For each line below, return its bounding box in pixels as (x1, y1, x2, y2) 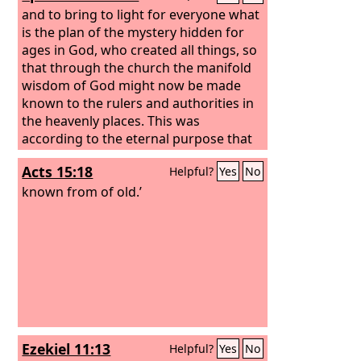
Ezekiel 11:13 (22, 339, 111, 359)
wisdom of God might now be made (22, 76, 242, 94)
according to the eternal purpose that (22, 129, 253, 147)
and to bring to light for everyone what (22, 5, 260, 23)
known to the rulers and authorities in (22, 93, 255, 112)
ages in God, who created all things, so (22, 40, 258, 59)
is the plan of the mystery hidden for (22, 23, 245, 41)
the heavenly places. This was (22, 111, 201, 130)
